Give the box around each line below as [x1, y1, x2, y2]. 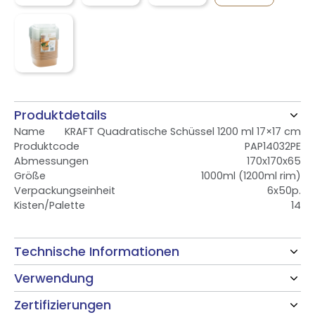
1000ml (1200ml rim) [201, 169, 301, 183]
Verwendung [14, 269, 94, 287]
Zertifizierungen [14, 296, 111, 314]
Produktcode [14, 139, 79, 153]
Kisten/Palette [14, 198, 85, 212]
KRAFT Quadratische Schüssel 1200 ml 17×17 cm [65, 124, 301, 139]
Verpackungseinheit [14, 184, 115, 198]
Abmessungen [14, 154, 89, 168]
